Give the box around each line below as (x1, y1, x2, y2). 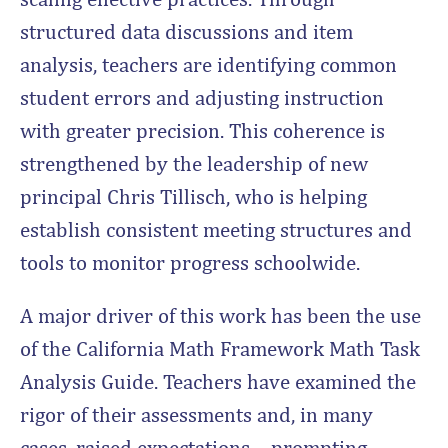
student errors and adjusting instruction (20, 84, 384, 110)
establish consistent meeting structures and (20, 216, 412, 242)
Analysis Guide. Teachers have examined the (20, 368, 416, 394)
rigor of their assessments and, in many (20, 401, 373, 427)
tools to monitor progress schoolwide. (20, 249, 360, 275)
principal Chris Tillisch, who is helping (20, 183, 367, 209)
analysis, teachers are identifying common (20, 51, 397, 77)
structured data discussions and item (20, 18, 353, 44)
